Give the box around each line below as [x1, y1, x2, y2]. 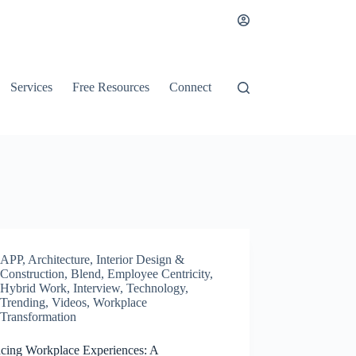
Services [10, 80, 53, 94]
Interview [73, 281, 121, 295]
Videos [52, 296, 87, 309]
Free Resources [72, 80, 150, 94]
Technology [126, 281, 186, 295]
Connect [169, 80, 212, 94]
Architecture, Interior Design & [28, 253, 185, 266]
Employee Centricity [107, 267, 211, 281]
